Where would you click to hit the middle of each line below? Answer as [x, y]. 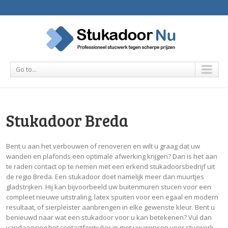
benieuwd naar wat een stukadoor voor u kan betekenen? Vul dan [109, 218]
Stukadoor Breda [67, 120]
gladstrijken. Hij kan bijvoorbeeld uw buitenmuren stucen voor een [109, 187]
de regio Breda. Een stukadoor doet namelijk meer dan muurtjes [105, 177]
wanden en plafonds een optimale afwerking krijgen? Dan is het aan [112, 156]
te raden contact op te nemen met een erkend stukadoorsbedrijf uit [110, 167]
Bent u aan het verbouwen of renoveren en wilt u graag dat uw [103, 146]
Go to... [26, 69]
